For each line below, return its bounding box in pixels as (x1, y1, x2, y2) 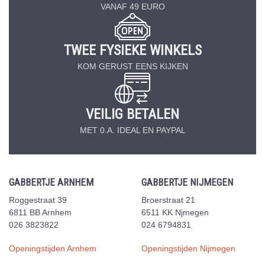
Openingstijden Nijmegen (141, 243, 235, 253)
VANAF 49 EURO (100, 1, 165, 11)
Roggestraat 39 (9, 195, 67, 205)
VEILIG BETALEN (86, 105, 179, 122)
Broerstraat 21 (141, 195, 195, 205)
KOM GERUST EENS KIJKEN (77, 61, 188, 71)
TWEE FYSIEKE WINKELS (63, 41, 202, 59)
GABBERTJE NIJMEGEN (141, 176, 233, 188)
